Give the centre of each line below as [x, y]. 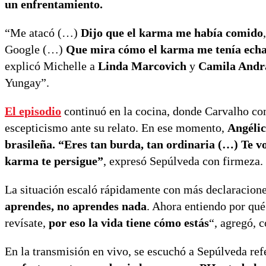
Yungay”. [27, 83]
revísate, [27, 223]
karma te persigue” [54, 161]
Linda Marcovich [142, 66]
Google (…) [35, 50]
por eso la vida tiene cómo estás [129, 223]
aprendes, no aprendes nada [76, 206]
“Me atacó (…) [43, 33]
